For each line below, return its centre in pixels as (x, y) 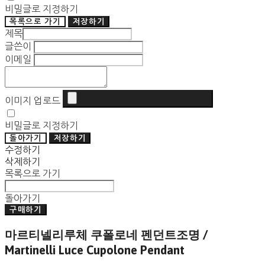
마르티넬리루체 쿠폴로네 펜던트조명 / (106, 235)
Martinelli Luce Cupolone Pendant (95, 250)
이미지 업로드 (33, 101)
